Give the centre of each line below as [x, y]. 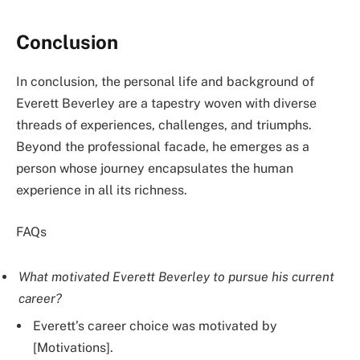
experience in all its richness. [102, 190]
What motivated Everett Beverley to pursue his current [176, 276]
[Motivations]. [73, 348]
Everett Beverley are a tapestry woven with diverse [166, 104]
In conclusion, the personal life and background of [165, 82]
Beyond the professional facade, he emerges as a [163, 147]
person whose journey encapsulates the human [155, 169]
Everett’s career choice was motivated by [155, 326]
